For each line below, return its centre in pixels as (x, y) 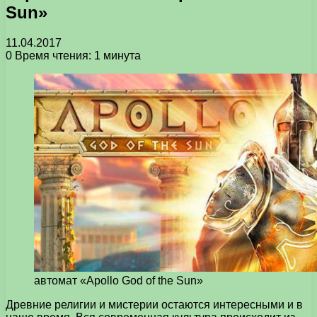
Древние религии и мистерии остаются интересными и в (154, 304)
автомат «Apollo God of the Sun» (119, 280)
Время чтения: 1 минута (76, 55)
